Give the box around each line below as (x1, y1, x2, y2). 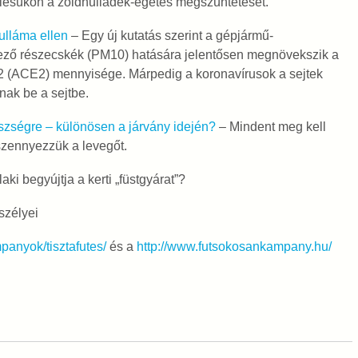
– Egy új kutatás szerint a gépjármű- (67, 29, 273, 42)
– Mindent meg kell (215, 120, 326, 133)
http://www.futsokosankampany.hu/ (136, 240, 332, 253)
